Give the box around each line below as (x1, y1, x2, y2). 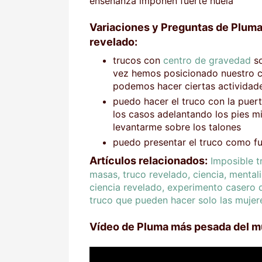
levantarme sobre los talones (113, 120, 241, 133)
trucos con (113, 54, 163, 66)
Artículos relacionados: (89, 154, 208, 167)
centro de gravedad (163, 54, 251, 66)
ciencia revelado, (89, 181, 164, 193)
